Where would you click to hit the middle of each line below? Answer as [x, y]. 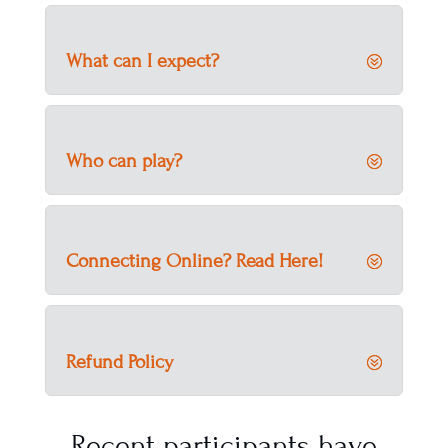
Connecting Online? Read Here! [194, 261]
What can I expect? [142, 61]
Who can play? [123, 161]
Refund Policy [119, 361]
